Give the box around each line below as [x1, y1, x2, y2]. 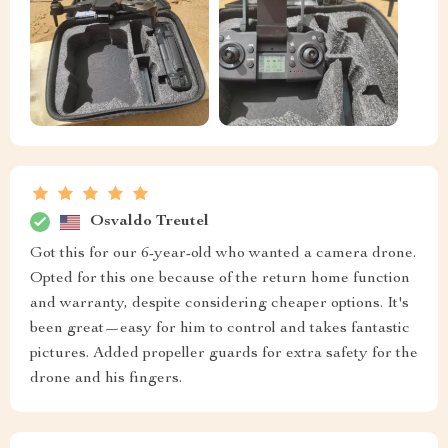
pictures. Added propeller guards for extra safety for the [30, 346, 418, 363]
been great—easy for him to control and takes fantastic [30, 321, 410, 338]
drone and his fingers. [30, 371, 182, 388]
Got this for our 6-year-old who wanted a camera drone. [30, 246, 416, 263]
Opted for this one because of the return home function [30, 271, 410, 288]
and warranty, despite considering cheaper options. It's [30, 296, 409, 313]
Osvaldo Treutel [90, 213, 209, 230]
